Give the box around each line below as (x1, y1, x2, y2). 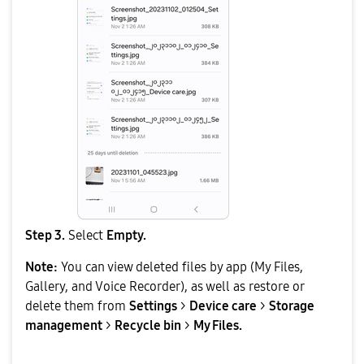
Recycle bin (115, 318, 181, 334)
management (25, 318, 102, 334)
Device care (189, 298, 257, 314)
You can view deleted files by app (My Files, (61, 259, 303, 275)
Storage (269, 298, 314, 314)
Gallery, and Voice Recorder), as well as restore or (25, 279, 304, 295)
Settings (129, 298, 177, 314)
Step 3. (25, 227, 65, 244)
